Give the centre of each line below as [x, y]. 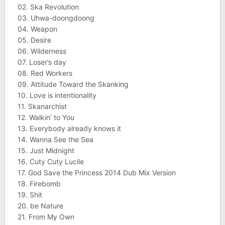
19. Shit [30, 195]
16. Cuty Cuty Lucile [50, 162]
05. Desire [34, 40]
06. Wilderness [42, 51]
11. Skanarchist [42, 106]
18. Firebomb [39, 184]
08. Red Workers [45, 73]
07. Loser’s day [42, 62]
